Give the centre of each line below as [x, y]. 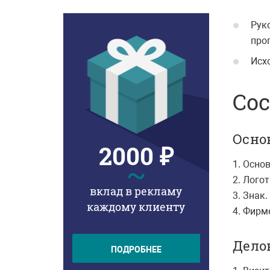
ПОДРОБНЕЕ [136, 250]
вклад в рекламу [136, 191]
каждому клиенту [136, 207]
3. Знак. [250, 196]
